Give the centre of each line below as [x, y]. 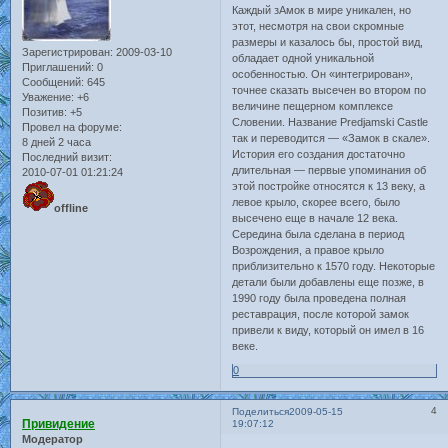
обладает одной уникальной [303, 58]
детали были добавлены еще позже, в [328, 282]
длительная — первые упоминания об [329, 170]
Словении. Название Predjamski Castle [330, 122]
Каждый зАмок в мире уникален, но [322, 10]
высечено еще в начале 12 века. [315, 218]
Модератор [52, 439]
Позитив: [44, 112]
